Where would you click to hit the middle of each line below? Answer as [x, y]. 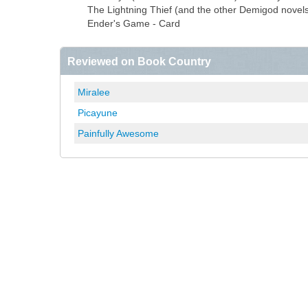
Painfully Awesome [118, 133]
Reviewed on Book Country [139, 61]
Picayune [98, 113]
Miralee [94, 92]
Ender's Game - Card [134, 23]
